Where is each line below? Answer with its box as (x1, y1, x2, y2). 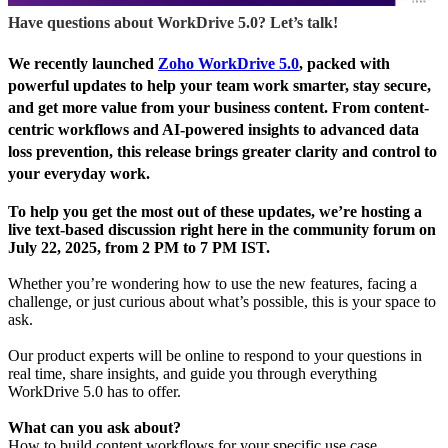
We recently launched (8, 55, 158, 73)
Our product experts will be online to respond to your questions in (8, 346, 422, 364)
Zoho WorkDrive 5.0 (158, 55, 299, 73)
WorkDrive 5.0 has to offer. (8, 382, 181, 400)
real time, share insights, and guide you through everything (8, 364, 377, 382)
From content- (332, 99, 429, 117)
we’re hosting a (319, 202, 422, 220)
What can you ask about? (8, 418, 189, 436)
